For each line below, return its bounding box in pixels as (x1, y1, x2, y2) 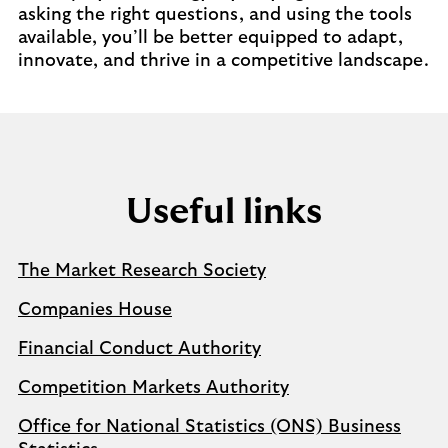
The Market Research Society (18, 262, 266, 280)
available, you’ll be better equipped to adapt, (18, 29, 403, 47)
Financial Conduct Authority (18, 340, 261, 358)
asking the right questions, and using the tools (18, 6, 412, 24)
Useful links (126, 194, 322, 230)
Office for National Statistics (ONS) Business (18, 418, 401, 436)
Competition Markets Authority (18, 379, 289, 397)
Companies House (18, 301, 172, 319)
